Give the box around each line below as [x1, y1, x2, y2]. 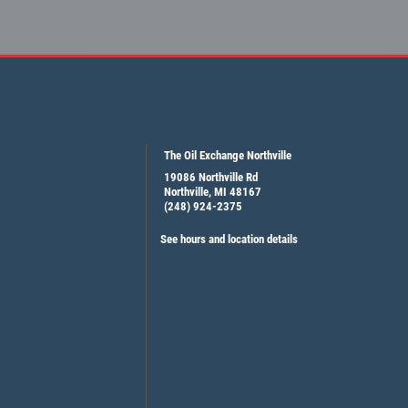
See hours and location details [159, 232, 298, 247]
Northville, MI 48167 [163, 185, 261, 199]
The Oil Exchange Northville [163, 148, 291, 163]
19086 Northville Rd [163, 170, 258, 185]
